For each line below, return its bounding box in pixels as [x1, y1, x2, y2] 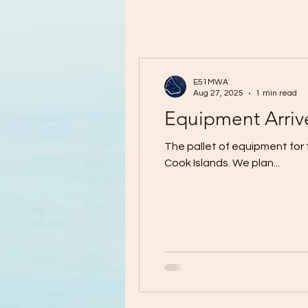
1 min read [256, 89, 297, 98]
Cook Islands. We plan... [164, 157, 280, 169]
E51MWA [193, 78, 228, 87]
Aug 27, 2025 [193, 89, 243, 98]
